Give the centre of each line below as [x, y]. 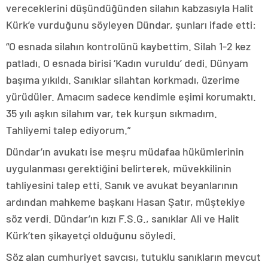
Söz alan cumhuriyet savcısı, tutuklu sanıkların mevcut [133, 257]
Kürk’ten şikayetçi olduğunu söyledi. [91, 235]
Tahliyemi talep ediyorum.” [68, 130]
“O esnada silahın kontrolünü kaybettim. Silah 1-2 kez [128, 46]
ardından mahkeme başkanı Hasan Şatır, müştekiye [126, 202]
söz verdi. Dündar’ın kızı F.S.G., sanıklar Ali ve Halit [123, 218]
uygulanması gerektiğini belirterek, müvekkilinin [119, 168]
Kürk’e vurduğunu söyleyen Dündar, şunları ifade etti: [131, 25]
